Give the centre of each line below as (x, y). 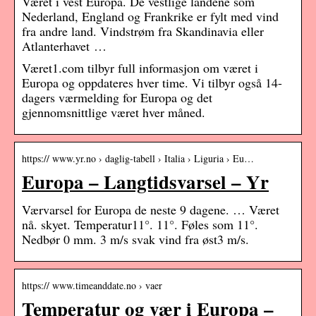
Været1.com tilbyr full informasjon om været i (140, 68)
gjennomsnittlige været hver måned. (114, 113)
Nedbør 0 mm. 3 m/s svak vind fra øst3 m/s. (135, 239)
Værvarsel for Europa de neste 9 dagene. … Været (151, 210)
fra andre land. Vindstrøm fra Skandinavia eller (143, 31)
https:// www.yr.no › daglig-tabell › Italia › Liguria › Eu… (138, 159)
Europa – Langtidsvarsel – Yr (145, 182)
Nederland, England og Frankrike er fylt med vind (150, 17)
